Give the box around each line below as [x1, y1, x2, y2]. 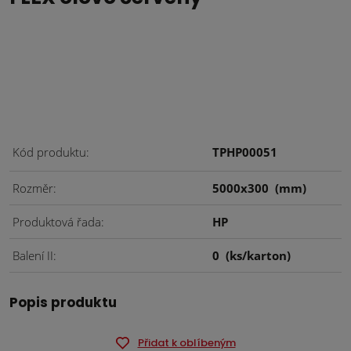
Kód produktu [13, 144, 86, 160]
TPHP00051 [212, 144, 277, 160]
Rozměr [13, 180, 53, 196]
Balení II [13, 248, 53, 263]
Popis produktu [9, 293, 117, 312]
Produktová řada [13, 214, 101, 230]
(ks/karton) [226, 248, 291, 263]
